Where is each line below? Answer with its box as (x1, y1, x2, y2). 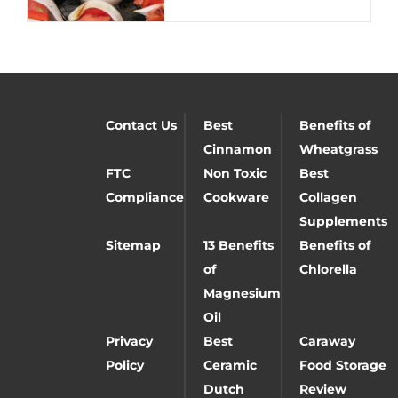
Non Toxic (203, 164, 267, 181)
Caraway (298, 332, 355, 349)
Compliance (105, 188, 184, 205)
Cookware (203, 188, 269, 205)
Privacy (105, 332, 153, 349)
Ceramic (203, 356, 257, 373)
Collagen (298, 188, 357, 205)
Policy (105, 356, 144, 373)
